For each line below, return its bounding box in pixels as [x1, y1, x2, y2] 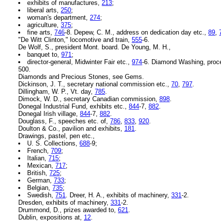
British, [27, 169, 50, 177]
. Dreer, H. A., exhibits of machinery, [66, 191, 172, 199]
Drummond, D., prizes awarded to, [18, 206, 118, 214]
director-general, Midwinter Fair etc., [27, 58, 132, 66]
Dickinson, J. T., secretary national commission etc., [18, 80, 171, 88]
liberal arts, [27, 6, 61, 14]
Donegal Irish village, [18, 110, 80, 118]
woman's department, [27, 14, 90, 22]
